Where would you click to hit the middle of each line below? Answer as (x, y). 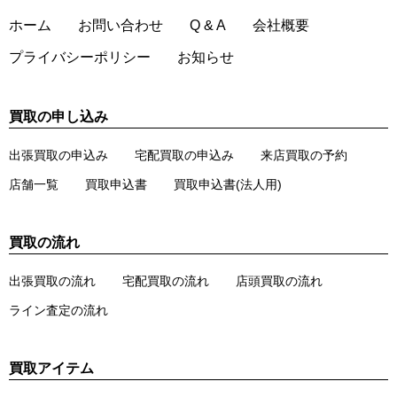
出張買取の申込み (58, 155)
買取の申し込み (58, 116)
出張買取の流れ (52, 280)
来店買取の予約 (304, 155)
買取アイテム (51, 368)
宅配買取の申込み (184, 155)
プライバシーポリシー (80, 57)
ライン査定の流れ (58, 310)
